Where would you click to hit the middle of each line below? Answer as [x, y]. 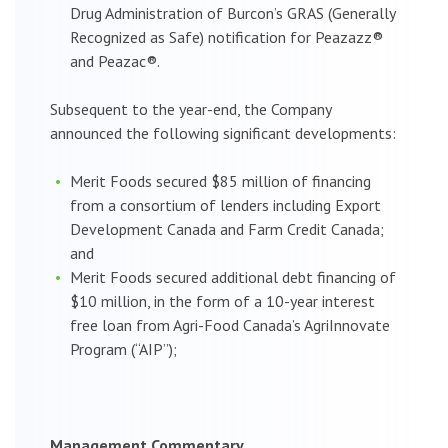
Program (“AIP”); [123, 348]
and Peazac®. [115, 60]
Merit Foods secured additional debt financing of [233, 276]
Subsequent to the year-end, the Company [190, 108]
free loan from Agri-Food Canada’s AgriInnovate [230, 324]
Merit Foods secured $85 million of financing [220, 180]
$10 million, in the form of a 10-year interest [222, 300]
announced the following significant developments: [223, 132]
